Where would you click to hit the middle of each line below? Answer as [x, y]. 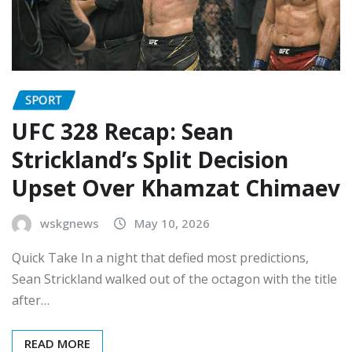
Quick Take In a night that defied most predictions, [160, 258]
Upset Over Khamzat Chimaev [176, 188]
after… [31, 301]
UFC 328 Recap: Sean [123, 132]
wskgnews [70, 224]
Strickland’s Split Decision [150, 160]
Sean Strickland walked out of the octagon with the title [174, 279]
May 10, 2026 [172, 224]
